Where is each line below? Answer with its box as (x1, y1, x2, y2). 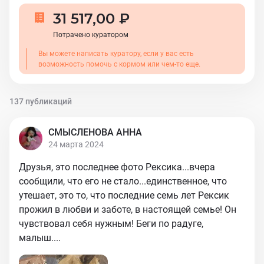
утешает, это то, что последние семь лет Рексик (19, 190, 229, 201)
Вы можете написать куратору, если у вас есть (38, 49, 194, 58)
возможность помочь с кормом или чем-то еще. (38, 60, 200, 68)
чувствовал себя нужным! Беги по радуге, (19, 218, 203, 229)
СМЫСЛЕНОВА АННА (48, 127, 142, 138)
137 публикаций (9, 97, 72, 106)
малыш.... (19, 232, 61, 243)
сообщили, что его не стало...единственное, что (19, 176, 227, 187)
